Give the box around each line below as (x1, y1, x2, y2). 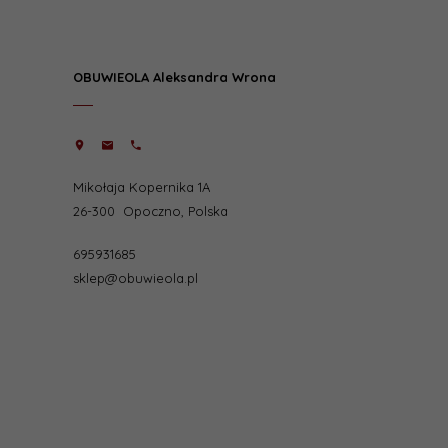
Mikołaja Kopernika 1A (73, 179, 210, 196)
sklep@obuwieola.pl (73, 270, 198, 286)
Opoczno (123, 203, 181, 220)
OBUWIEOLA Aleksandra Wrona (73, 69, 276, 86)
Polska (188, 203, 228, 220)
